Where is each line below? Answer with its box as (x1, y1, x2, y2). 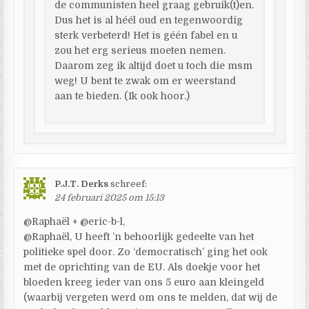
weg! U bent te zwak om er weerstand (54, 74, 237, 86)
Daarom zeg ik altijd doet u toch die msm (54, 59, 253, 71)
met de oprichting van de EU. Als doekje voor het (23, 261, 261, 272)
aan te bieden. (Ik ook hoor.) (54, 90, 190, 101)
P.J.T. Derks (54, 178, 109, 189)
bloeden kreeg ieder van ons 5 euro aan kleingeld (23, 276, 265, 288)
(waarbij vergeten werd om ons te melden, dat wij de (23, 291, 278, 303)
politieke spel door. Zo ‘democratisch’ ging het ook (23, 246, 268, 257)
